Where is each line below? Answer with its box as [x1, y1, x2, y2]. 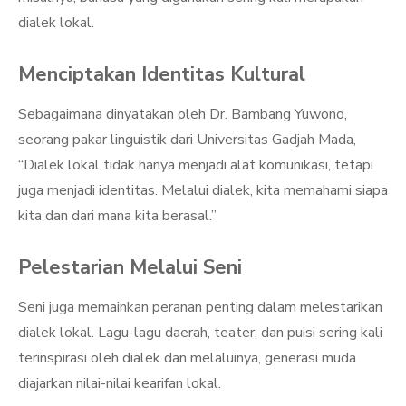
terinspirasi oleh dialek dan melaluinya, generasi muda [18, 348, 356, 368]
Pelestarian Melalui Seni [18, 254, 242, 281]
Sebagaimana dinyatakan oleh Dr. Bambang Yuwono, [18, 104, 347, 124]
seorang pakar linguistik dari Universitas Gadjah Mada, [18, 130, 356, 150]
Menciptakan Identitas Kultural [18, 61, 305, 88]
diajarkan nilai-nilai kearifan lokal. [18, 373, 221, 393]
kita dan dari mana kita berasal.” [18, 206, 217, 226]
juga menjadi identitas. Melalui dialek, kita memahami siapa [18, 180, 388, 200]
